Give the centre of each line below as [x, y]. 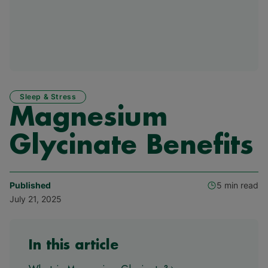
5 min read [237, 185]
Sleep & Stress [48, 97]
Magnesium [89, 118]
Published [30, 185]
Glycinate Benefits [132, 146]
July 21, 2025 [36, 199]
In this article [74, 246]
